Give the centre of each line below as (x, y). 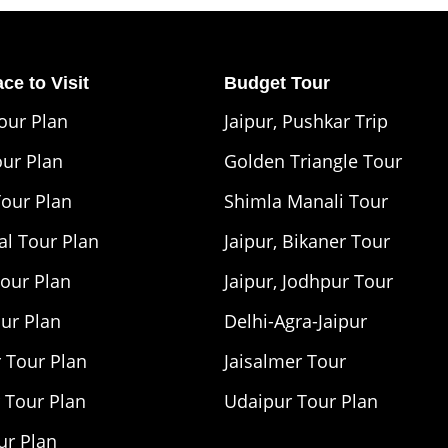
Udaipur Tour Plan (300, 400)
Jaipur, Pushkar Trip (305, 120)
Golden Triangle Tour (312, 160)
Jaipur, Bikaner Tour (306, 240)
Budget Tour (276, 82)
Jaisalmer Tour (284, 360)
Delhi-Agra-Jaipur (295, 320)
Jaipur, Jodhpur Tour (308, 280)
